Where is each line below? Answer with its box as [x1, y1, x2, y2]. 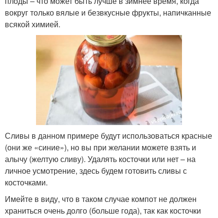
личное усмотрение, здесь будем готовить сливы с [5, 164, 187, 176]
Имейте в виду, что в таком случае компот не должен [5, 193, 197, 204]
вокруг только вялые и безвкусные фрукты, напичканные [5, 7, 211, 18]
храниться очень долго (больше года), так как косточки [5, 204, 201, 216]
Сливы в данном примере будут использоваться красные [5, 129, 212, 141]
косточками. [5, 176, 48, 188]
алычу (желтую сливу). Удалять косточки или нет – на [5, 153, 196, 164]
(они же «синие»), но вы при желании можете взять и [5, 141, 196, 153]
